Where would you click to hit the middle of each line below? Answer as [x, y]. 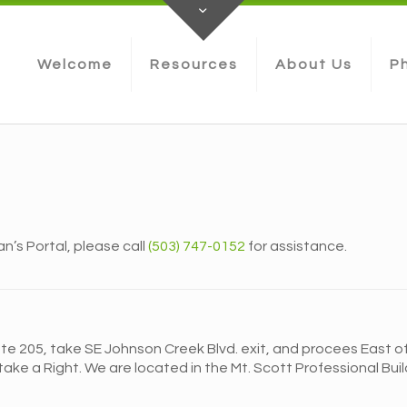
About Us [314, 65]
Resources [194, 65]
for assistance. [297, 246]
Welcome [75, 65]
